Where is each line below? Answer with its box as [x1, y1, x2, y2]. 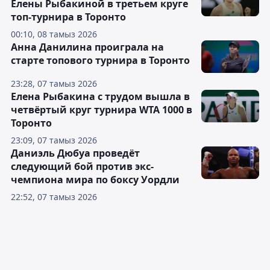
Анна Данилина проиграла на [11, 40, 164, 54]
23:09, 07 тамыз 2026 [11, 134, 97, 146]
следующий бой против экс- [11, 160, 154, 174]
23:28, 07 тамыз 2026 [11, 78, 97, 90]
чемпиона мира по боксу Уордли [11, 173, 180, 187]
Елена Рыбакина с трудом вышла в [11, 90, 190, 104]
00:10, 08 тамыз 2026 [11, 28, 97, 40]
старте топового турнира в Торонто [11, 54, 190, 67]
